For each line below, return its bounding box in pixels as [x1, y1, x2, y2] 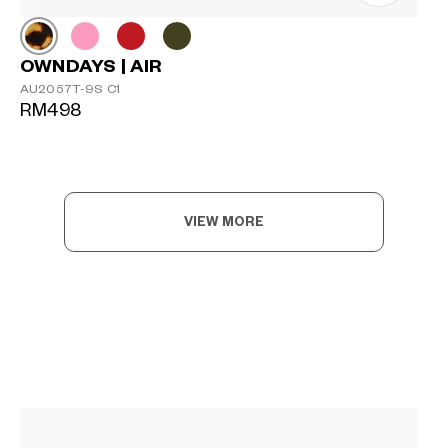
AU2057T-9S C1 [20, 83, 120, 97]
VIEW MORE [183, 216, 265, 229]
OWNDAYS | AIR [20, 58, 163, 76]
